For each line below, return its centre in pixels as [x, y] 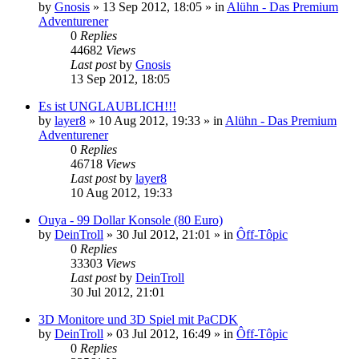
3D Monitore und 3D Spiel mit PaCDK [138, 319]
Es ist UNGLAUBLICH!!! [107, 106]
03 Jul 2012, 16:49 [163, 333]
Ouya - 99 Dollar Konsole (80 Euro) [131, 220]
